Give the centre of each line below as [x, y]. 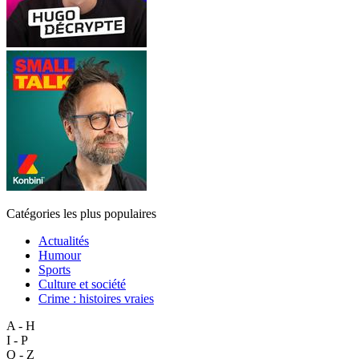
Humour [60, 255]
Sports [54, 269]
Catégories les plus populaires [81, 213]
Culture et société [82, 284]
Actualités [64, 240]
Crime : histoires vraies [96, 298]
